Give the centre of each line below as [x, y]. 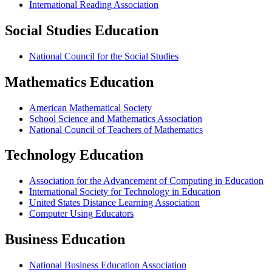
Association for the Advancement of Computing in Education [146, 181]
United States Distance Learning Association [114, 203]
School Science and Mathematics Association [116, 118]
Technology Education [74, 155]
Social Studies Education [82, 30]
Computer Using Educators [81, 214]
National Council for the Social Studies [104, 56]
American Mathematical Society [90, 107]
